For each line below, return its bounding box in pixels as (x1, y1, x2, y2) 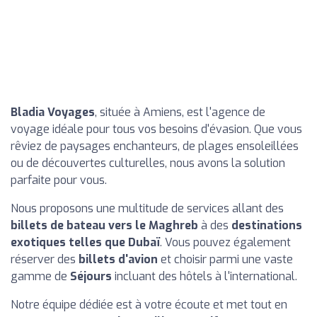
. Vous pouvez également (160, 235, 291, 250)
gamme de (11, 269, 70, 284)
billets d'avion (79, 252, 158, 267)
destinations (231, 218, 302, 233)
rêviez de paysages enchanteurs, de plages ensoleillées (11, 139, 299, 154)
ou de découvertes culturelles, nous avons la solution (11, 156, 285, 171)
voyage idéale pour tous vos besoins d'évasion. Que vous (11, 122, 302, 137)
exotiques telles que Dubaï (11, 235, 160, 250)
